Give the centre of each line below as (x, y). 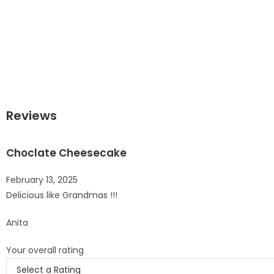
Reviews (31, 115)
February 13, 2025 (42, 180)
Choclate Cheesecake (66, 153)
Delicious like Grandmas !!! (62, 195)
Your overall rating (45, 250)
